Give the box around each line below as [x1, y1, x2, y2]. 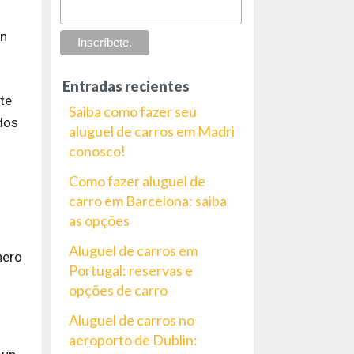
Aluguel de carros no [68, 311, 194, 330]
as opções [68, 212, 130, 230]
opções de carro [68, 281, 168, 299]
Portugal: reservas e [68, 262, 193, 280]
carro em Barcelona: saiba [68, 192, 227, 210]
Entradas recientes [62, 77, 190, 96]
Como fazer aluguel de [68, 172, 205, 190]
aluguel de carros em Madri [68, 122, 235, 141]
